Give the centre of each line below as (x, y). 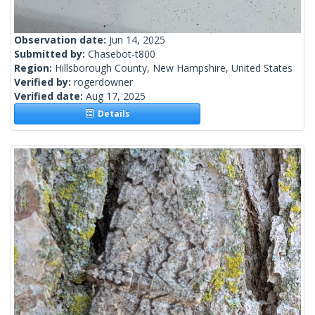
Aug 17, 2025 (116, 96)
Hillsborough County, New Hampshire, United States (174, 68)
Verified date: (50, 96)
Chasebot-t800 (122, 54)
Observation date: (62, 40)
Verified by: (44, 82)
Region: (34, 68)
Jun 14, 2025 (137, 40)
